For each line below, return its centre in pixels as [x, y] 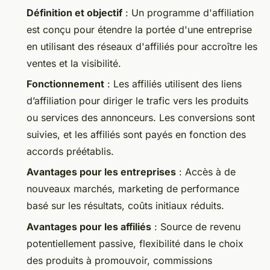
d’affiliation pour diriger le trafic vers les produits [137, 100]
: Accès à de [206, 172]
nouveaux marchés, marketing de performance [133, 189]
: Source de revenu [196, 226]
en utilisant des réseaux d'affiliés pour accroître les [142, 46]
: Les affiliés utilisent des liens [173, 83]
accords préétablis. [70, 151]
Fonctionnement [65, 83]
